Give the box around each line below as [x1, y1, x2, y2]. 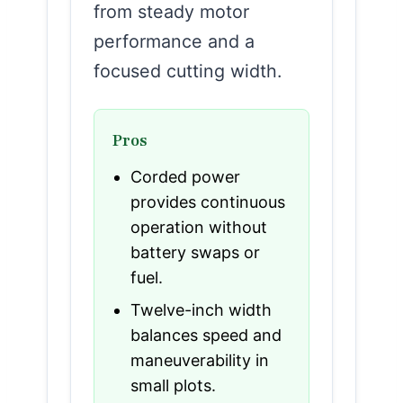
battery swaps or [130, 242, 260, 262]
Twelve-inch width [130, 300, 272, 319]
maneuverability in [130, 350, 269, 370]
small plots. [130, 375, 216, 395]
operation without [130, 217, 267, 237]
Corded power [130, 166, 240, 186]
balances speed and [130, 325, 282, 345]
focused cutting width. [94, 59, 282, 82]
